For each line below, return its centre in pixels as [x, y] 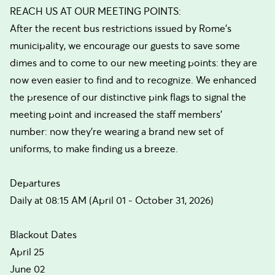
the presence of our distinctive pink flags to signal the [128, 97]
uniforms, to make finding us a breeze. [94, 149]
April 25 [27, 252]
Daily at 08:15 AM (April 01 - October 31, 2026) [112, 200]
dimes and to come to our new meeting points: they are [134, 63]
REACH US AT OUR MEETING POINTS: [95, 11]
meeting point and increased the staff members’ [116, 114]
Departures [35, 183]
